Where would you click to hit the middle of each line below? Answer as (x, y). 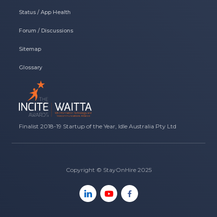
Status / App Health (45, 12)
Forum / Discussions (46, 31)
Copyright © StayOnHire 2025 (108, 170)
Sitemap (30, 49)
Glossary (31, 68)
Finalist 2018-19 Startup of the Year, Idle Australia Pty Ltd (98, 126)
